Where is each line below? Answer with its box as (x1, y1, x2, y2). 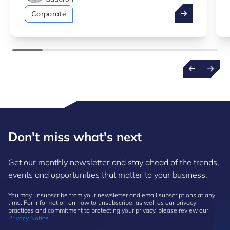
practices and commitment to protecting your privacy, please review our (8, 206, 208, 214)
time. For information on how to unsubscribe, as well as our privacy (8, 199, 196, 206)
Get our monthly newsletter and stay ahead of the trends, (8, 157, 219, 167)
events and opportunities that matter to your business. (8, 169, 209, 180)
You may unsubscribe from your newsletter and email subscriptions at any (8, 191, 215, 199)
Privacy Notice (8, 214, 49, 222)
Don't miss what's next (8, 129, 142, 144)
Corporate (31, 9, 67, 18)
